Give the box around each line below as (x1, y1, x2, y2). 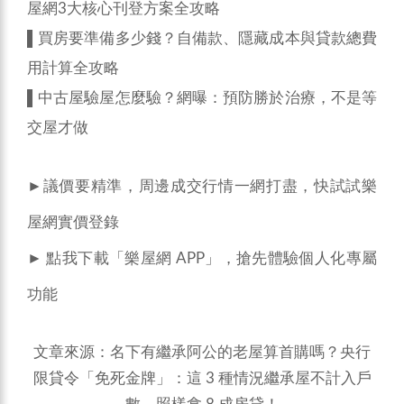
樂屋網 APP (124, 251, 205, 267)
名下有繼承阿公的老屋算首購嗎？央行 (110, 344, 371, 361)
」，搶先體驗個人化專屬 (204, 251, 378, 267)
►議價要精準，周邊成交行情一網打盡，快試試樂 (27, 179, 377, 195)
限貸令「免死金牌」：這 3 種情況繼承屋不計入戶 (32, 371, 372, 387)
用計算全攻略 (27, 60, 119, 77)
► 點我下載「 (27, 251, 125, 267)
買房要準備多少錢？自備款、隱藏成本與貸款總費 (38, 31, 377, 47)
